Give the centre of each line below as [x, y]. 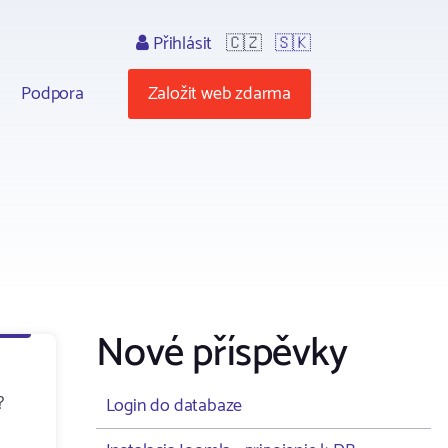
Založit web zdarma [219, 93]
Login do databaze [174, 406]
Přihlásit [181, 43]
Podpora [52, 93]
